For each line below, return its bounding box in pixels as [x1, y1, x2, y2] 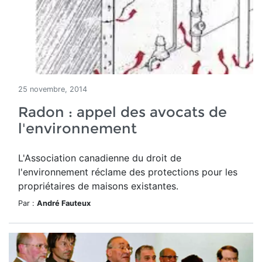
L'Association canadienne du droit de [18, 152, 181, 164]
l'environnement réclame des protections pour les [18, 166, 237, 178]
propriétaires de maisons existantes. [18, 180, 178, 192]
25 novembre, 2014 [18, 85, 87, 94]
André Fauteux [37, 199, 91, 208]
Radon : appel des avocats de [18, 104, 227, 120]
